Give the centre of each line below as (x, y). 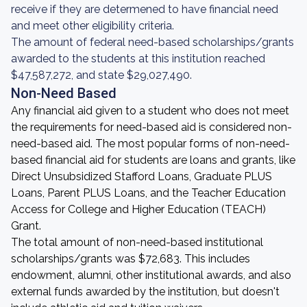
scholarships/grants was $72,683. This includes (131, 259)
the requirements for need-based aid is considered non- (151, 127)
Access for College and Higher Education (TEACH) (138, 209)
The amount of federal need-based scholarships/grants (152, 42)
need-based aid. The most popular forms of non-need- (150, 144)
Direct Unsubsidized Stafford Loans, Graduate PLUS (142, 176)
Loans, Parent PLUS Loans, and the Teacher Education (148, 193)
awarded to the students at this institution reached (138, 59)
